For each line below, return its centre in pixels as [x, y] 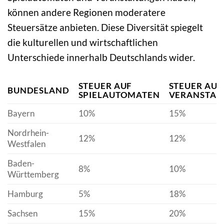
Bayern [21, 113]
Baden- [21, 163]
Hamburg [25, 193]
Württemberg [33, 174]
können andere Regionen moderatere [86, 12]
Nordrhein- [28, 132]
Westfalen [26, 143]
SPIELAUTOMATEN [119, 94]
